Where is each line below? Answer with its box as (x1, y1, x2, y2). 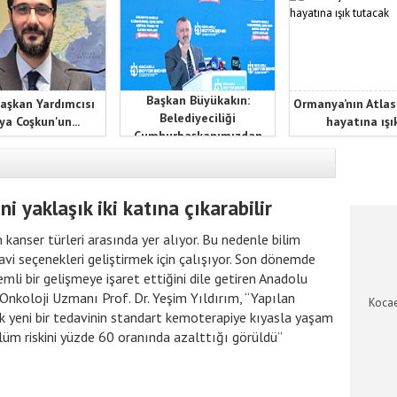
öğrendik (173, 145, 223, 161)
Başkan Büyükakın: (145, 92, 250, 108)
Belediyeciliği (160, 110, 237, 126)
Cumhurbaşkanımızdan (133, 128, 262, 144)
